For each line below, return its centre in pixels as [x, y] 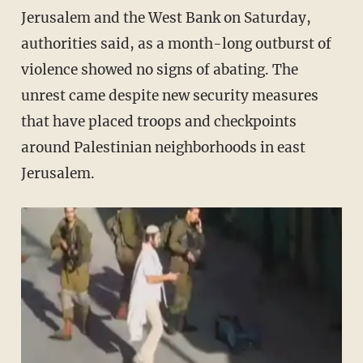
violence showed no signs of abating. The [159, 70]
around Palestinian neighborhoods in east [163, 148]
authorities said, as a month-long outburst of [176, 44]
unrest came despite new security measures [169, 96]
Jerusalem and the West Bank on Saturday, [166, 18]
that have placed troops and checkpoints [158, 122]
